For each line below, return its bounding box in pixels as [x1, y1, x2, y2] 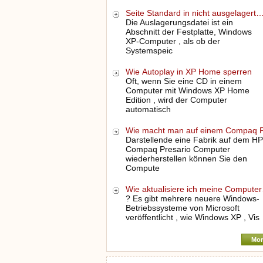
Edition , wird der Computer [125, 95, 227, 104]
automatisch [125, 104, 171, 114]
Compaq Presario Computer [125, 144, 230, 154]
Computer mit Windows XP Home [125, 86, 249, 95]
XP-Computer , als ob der [125, 36, 220, 46]
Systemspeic [125, 46, 173, 55]
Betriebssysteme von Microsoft [125, 203, 240, 213]
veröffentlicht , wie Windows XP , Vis [125, 213, 259, 222]
